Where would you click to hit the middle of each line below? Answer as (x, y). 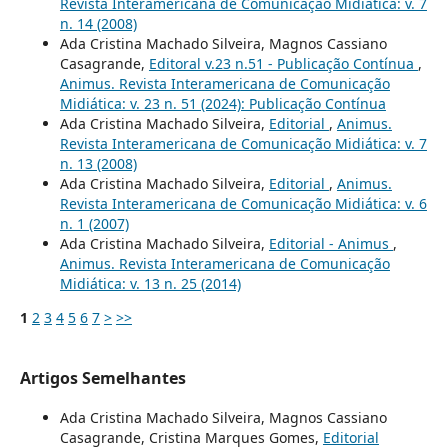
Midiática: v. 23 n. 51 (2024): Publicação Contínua (222, 103)
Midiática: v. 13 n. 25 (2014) (150, 283)
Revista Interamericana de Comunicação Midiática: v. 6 (243, 203)
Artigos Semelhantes (102, 377)
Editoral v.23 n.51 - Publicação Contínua (283, 63)
